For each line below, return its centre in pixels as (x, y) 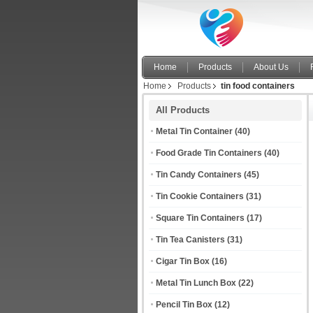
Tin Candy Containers (199, 175)
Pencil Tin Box (184, 305)
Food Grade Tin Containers (209, 153)
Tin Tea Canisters (190, 240)
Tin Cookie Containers (200, 196)
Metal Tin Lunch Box (196, 283)
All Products (183, 110)
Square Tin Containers (200, 218)
